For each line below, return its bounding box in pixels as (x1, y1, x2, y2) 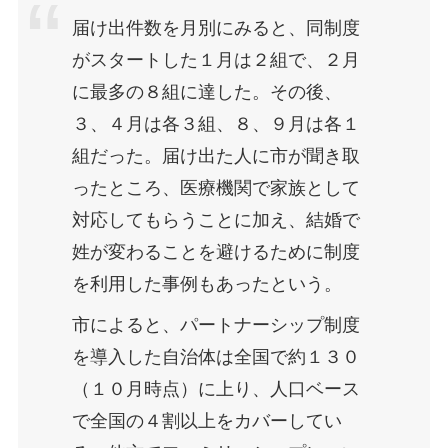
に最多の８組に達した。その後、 (71, 81, 342, 102)
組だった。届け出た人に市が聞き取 (71, 145, 360, 166)
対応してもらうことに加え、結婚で (71, 209, 360, 230)
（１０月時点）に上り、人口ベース (71, 378, 360, 399)
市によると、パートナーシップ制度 (71, 314, 360, 335)
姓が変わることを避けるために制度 (71, 241, 360, 262)
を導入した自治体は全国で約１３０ (71, 346, 360, 367)
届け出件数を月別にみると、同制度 (71, 17, 360, 38)
